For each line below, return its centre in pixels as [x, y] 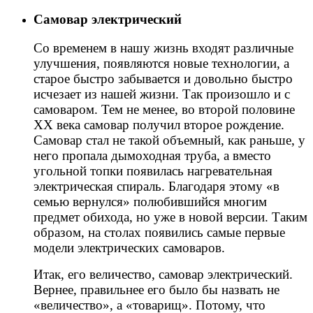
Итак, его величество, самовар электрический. [163, 274]
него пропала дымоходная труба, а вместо [152, 155]
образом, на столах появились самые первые [159, 232]
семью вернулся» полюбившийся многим [150, 201]
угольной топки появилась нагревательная [153, 170]
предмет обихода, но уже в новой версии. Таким [170, 217]
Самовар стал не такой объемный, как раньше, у [169, 140]
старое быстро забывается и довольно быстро [163, 78]
